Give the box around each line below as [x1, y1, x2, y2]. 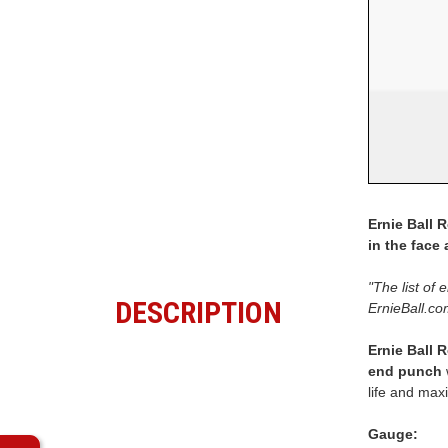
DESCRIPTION [114, 295, 282, 331]
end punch [367, 363, 442, 379]
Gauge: [367, 426, 418, 442]
